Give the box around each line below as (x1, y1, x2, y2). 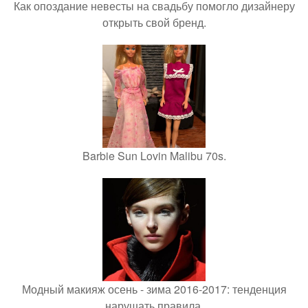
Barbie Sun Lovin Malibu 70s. (82, 147, 226, 164)
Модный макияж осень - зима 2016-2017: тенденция (21, 280, 287, 297)
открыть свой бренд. (102, 14, 206, 30)
